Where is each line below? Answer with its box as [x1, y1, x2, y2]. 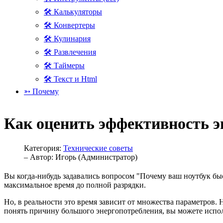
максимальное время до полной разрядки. [4, 180, 146, 189]
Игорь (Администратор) [55, 152, 137, 161]
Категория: [24, 143, 63, 152]
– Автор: [24, 152, 55, 161]
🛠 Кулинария [44, 34, 91, 43]
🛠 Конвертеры [44, 21, 95, 29]
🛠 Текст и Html [44, 75, 97, 83]
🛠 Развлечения [44, 48, 96, 56]
